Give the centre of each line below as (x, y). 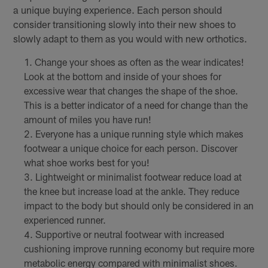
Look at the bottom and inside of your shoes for (122, 76)
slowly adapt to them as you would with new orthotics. (130, 38)
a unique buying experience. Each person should (118, 9)
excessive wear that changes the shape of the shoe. (131, 90)
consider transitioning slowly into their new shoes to (125, 24)
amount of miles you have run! (87, 119)
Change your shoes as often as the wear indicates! (139, 62)
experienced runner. (65, 220)
